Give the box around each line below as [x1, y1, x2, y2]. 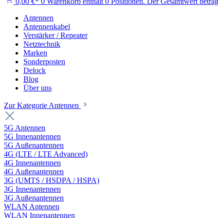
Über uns [23, 84, 52, 92]
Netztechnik [23, 40, 60, 48]
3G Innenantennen [4, 185, 61, 193]
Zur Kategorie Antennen [4, 101, 81, 109]
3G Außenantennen [4, 194, 64, 202]
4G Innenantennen [4, 159, 61, 167]
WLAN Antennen [4, 202, 59, 211]
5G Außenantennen [4, 141, 64, 149]
